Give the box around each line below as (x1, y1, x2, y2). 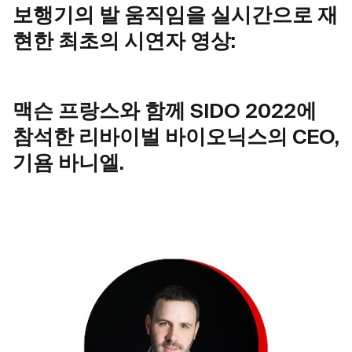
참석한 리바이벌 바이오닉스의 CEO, (13, 128, 339, 149)
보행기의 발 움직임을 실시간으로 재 (13, 6, 338, 27)
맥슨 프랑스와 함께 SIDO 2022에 (13, 102, 317, 123)
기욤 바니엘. (13, 154, 124, 175)
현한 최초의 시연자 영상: (13, 32, 236, 53)
